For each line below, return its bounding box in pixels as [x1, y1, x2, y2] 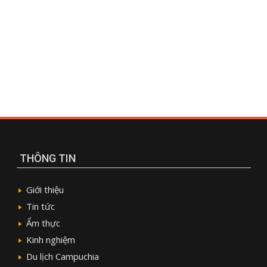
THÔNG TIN [19, 152, 76, 165]
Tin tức [26, 200, 55, 213]
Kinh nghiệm [26, 234, 75, 246]
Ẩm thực [26, 217, 60, 229]
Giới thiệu [26, 184, 64, 196]
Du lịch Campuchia [26, 250, 99, 263]
